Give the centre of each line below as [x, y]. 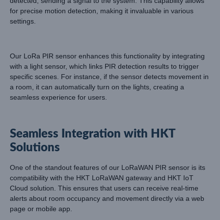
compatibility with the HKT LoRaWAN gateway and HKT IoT [102, 178]
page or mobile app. [41, 208]
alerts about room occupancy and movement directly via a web [107, 198]
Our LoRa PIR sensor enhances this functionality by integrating [107, 56]
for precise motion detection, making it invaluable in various [102, 11]
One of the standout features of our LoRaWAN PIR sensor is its [108, 167]
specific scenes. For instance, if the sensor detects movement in [109, 76]
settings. [23, 21]
